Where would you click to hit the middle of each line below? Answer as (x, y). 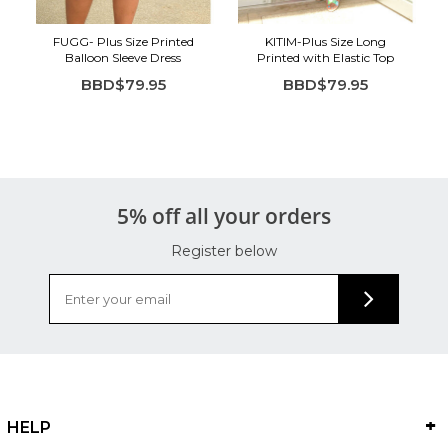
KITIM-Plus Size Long (325, 41)
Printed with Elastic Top (325, 57)
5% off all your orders (224, 215)
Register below (224, 250)
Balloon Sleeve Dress (123, 57)
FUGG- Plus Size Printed (123, 41)
